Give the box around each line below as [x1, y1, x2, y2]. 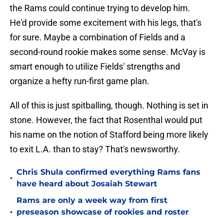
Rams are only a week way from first [17, 196, 167, 205]
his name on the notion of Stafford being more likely [10, 129, 208, 140]
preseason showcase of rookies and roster [17, 207, 189, 217]
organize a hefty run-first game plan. [10, 76, 149, 87]
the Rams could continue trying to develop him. [10, 3, 190, 14]
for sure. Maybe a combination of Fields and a [10, 32, 185, 43]
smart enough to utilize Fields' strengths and [10, 61, 180, 72]
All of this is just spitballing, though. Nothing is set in [10, 100, 208, 111]
